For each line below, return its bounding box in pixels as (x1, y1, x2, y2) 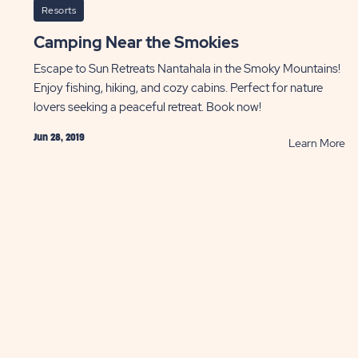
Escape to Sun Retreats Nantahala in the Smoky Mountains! (33, 60, 340, 77)
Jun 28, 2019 (33, 132, 85, 142)
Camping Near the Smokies (44, 31, 239, 53)
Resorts (41, 3, 77, 17)
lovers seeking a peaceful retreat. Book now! (33, 98, 261, 115)
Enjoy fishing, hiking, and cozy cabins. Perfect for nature (33, 79, 323, 96)
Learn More (288, 135, 345, 150)
